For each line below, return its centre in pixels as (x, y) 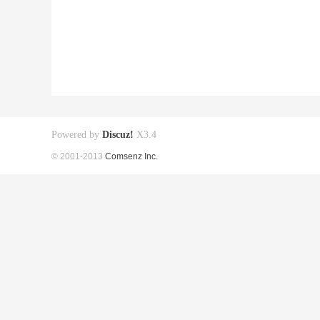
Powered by (77, 135)
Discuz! (118, 135)
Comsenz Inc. (131, 156)
